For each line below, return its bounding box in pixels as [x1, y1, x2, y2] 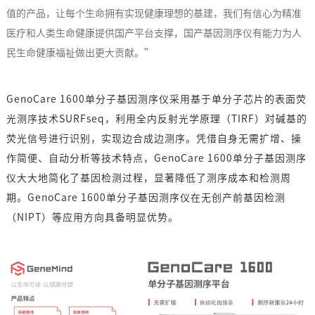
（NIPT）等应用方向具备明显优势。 [6, 212, 179, 223]
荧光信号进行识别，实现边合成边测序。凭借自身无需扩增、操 [6, 134, 302, 144]
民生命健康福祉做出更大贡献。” [6, 48, 154, 58]
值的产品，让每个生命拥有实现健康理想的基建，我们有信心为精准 [6, 8, 302, 19]
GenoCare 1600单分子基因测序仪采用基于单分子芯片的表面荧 [6, 94, 307, 105]
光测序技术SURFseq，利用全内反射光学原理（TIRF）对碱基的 [6, 114, 307, 124]
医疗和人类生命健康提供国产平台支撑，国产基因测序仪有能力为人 [6, 28, 302, 39]
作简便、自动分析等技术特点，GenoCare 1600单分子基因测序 [6, 153, 307, 164]
